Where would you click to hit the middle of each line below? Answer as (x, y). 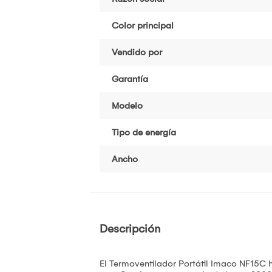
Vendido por (137, 52)
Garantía (130, 79)
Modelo (127, 105)
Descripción (130, 229)
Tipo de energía (144, 132)
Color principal (143, 25)
